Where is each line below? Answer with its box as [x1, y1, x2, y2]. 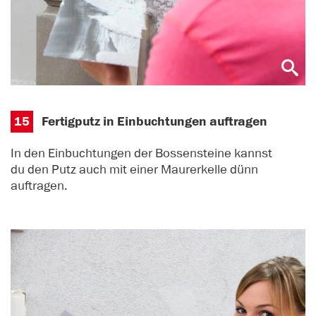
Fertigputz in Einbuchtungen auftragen [42, 113, 268, 130]
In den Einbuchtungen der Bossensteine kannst [11, 145, 272, 162]
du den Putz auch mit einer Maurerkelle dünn [11, 162, 258, 178]
